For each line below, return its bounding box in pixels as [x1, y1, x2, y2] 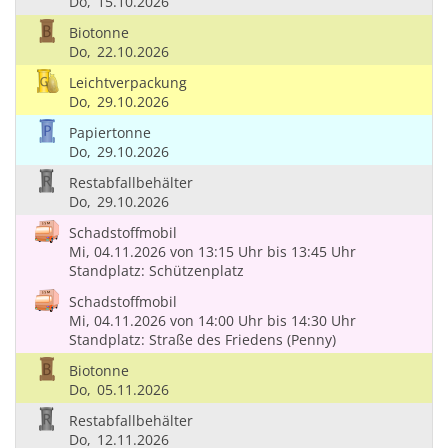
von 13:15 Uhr [169, 242, 263, 262]
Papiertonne [68, 123, 151, 143]
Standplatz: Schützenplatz [68, 261, 244, 281]
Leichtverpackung [68, 73, 187, 93]
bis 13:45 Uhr [266, 242, 356, 262]
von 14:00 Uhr [169, 311, 263, 331]
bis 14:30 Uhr [266, 311, 356, 331]
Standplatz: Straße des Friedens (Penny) [68, 330, 336, 350]
